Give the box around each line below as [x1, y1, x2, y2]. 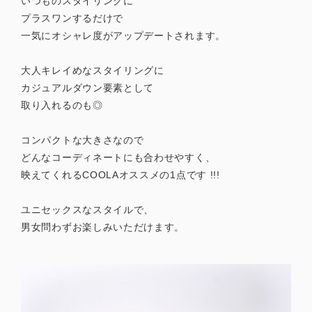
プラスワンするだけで [21, 12, 123, 24]
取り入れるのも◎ [21, 99, 103, 111]
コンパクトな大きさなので [21, 134, 144, 146]
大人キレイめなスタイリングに [21, 64, 164, 76]
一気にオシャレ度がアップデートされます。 [21, 29, 226, 41]
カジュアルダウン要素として [21, 81, 155, 93]
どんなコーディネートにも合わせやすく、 [21, 151, 216, 163]
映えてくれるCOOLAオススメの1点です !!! [21, 169, 220, 180]
